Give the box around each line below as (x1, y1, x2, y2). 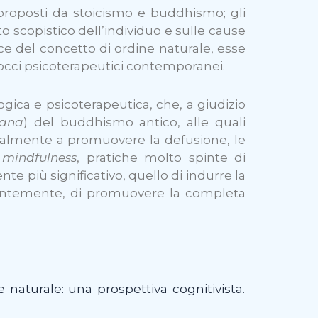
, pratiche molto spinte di (77, 150, 246, 165)
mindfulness (2, 150, 77, 165)
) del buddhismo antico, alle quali (23, 115, 246, 130)
